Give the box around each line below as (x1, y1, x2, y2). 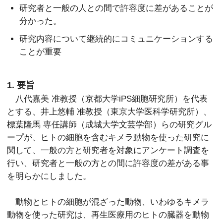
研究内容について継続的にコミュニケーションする (19, 34, 214, 44)
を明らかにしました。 (7, 171, 92, 180)
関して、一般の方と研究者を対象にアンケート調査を (7, 145, 210, 155)
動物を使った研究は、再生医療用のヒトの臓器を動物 (7, 210, 210, 219)
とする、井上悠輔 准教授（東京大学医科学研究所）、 (7, 107, 212, 116)
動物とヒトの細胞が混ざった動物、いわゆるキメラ (7, 197, 210, 206)
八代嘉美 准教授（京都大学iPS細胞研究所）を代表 (7, 94, 208, 103)
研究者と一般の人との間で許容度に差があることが (19, 3, 214, 12)
